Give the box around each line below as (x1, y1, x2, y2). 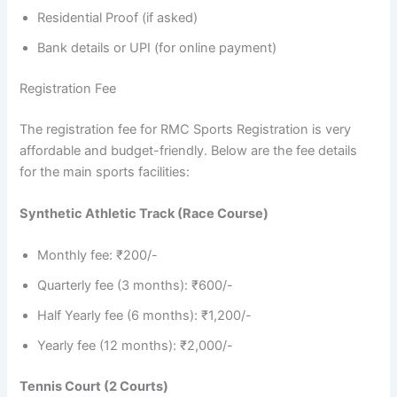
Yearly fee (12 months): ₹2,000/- (37, 338, 234, 354)
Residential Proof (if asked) (37, 9, 198, 26)
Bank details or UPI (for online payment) (37, 39, 277, 56)
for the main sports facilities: (19, 163, 191, 180)
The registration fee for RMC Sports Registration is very (19, 121, 352, 137)
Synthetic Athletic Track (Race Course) (19, 206, 269, 222)
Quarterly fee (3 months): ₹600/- (37, 277, 234, 294)
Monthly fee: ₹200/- (37, 247, 159, 264)
